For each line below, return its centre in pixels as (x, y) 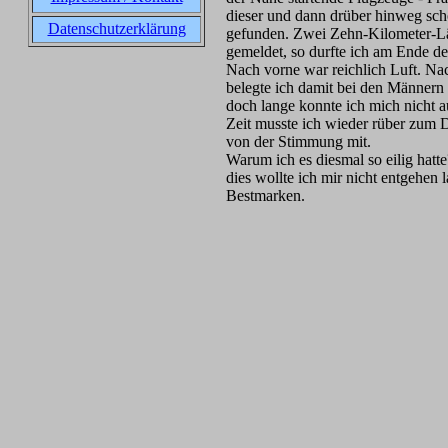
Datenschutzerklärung (116, 28)
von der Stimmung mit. (298, 141)
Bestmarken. (265, 195)
